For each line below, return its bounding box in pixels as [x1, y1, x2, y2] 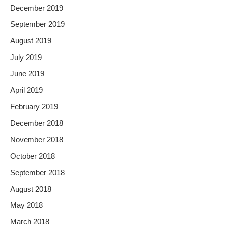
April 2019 [10, 86, 43, 94]
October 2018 [10, 152, 55, 160]
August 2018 [10, 185, 51, 193]
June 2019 [10, 70, 44, 78]
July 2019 [10, 53, 42, 62]
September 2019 [10, 20, 65, 29]
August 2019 [10, 37, 51, 45]
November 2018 [10, 135, 63, 144]
